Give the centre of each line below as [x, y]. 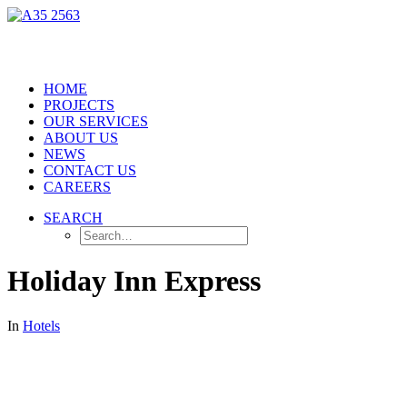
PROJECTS [79, 105]
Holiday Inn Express [134, 281]
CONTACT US [90, 170]
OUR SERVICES [96, 121]
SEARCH [73, 218]
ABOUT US [81, 138]
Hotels [41, 325]
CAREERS [77, 187]
